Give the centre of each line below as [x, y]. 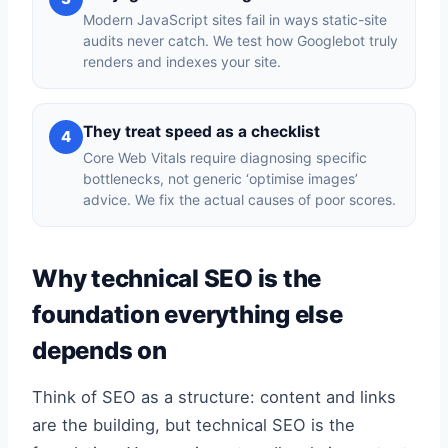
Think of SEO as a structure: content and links [214, 397]
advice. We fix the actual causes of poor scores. [239, 199]
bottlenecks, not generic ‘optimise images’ [220, 178]
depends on [99, 350]
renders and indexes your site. [182, 61]
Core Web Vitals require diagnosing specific [225, 157]
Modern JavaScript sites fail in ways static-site [235, 19]
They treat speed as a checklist [201, 131]
